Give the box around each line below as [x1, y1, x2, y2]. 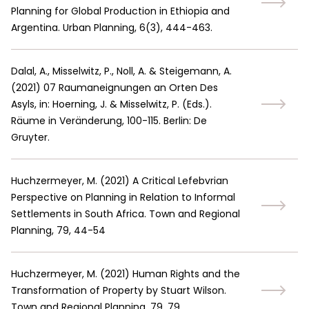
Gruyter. [11, 130, 50, 144]
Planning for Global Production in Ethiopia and [11, 4, 230, 18]
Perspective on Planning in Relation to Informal [11, 190, 235, 204]
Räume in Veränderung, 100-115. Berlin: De [11, 114, 207, 128]
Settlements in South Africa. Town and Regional [11, 207, 240, 221]
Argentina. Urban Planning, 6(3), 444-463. [11, 21, 212, 34]
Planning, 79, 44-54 [11, 223, 106, 237]
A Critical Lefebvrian [132, 174, 228, 188]
